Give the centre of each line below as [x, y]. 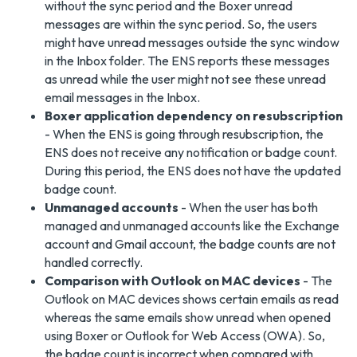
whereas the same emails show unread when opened [188, 317]
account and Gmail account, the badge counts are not [190, 243]
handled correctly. [94, 262]
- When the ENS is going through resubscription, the [184, 133]
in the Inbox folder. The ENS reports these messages [187, 60]
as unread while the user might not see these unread [185, 78]
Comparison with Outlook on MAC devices [173, 280]
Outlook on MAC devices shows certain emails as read [192, 298]
